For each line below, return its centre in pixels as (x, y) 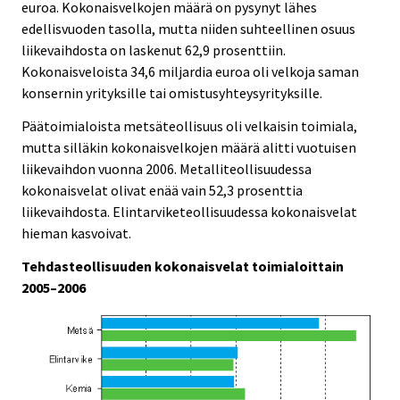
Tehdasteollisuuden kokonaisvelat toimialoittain (183, 266)
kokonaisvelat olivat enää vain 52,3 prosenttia (162, 191)
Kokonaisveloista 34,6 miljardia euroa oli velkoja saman (190, 72)
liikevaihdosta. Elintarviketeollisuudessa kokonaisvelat (189, 212)
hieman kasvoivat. (76, 233)
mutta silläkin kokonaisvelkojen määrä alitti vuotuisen (189, 148)
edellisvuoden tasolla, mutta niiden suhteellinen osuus (188, 29)
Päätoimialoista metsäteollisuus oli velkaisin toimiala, (189, 126)
